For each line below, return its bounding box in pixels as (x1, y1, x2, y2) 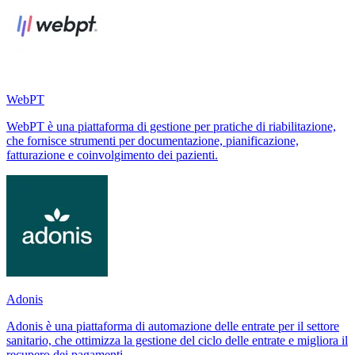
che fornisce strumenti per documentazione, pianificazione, (6, 133, 299, 147)
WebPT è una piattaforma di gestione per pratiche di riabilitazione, (6, 119, 336, 133)
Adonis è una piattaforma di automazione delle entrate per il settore (6, 319, 339, 333)
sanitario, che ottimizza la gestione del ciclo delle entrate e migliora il (6, 333, 348, 347)
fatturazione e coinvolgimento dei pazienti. (6, 147, 218, 162)
